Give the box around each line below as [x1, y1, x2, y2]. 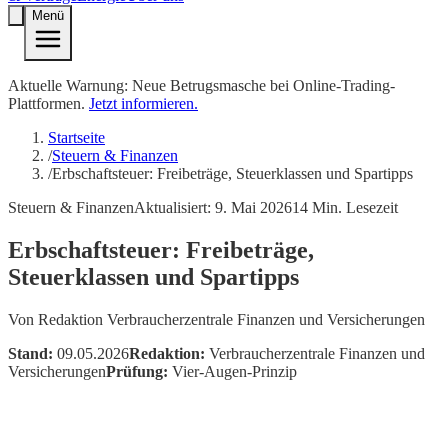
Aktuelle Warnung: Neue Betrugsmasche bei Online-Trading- [8, 77, 395, 95]
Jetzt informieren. [89, 95, 198, 113]
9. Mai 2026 [215, 199, 292, 217]
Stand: [8, 345, 53, 363]
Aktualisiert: [134, 199, 215, 217]
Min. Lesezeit [308, 199, 398, 217]
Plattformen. [8, 95, 85, 113]
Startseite [48, 129, 105, 147]
